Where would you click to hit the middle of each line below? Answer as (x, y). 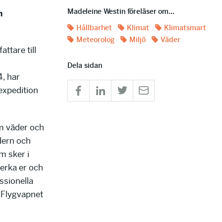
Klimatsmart (185, 28)
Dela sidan (85, 65)
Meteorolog (95, 40)
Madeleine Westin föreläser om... (121, 11)
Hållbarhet (94, 28)
